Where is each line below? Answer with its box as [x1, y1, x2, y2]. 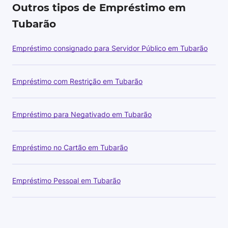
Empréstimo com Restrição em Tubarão [12, 77, 142, 85]
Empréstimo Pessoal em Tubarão [12, 176, 121, 185]
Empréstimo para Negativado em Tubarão [12, 110, 152, 119]
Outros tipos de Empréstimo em [12, 2, 186, 14]
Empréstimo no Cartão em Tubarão [12, 143, 128, 152]
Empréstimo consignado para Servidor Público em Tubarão [12, 44, 208, 52]
